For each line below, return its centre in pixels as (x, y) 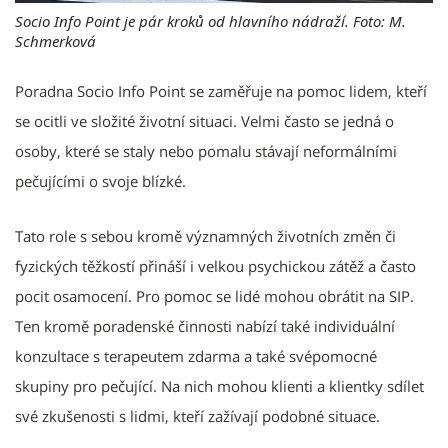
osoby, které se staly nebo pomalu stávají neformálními (206, 151)
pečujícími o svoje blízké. (100, 181)
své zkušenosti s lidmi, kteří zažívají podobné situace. (197, 416)
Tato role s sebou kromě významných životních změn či (205, 236)
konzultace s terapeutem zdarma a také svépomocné (196, 356)
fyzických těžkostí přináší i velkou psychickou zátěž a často (215, 266)
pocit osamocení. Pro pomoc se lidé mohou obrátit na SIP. (214, 296)
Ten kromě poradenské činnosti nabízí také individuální (205, 326)
